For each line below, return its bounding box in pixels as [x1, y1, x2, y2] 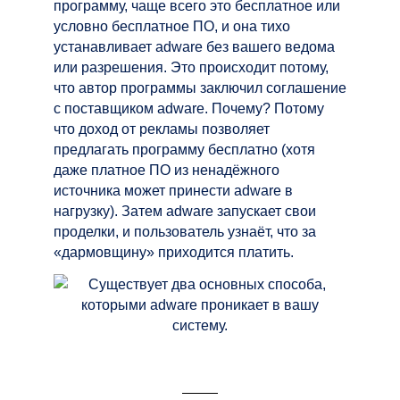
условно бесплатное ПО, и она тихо [54, 18, 290, 34]
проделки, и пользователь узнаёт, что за [54, 223, 316, 239]
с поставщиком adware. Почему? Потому [54, 100, 324, 116]
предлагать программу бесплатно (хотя [54, 141, 315, 157]
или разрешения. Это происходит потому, [54, 59, 329, 75]
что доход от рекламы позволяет [54, 121, 270, 137]
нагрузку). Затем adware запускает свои [54, 203, 316, 219]
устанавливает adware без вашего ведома [54, 38, 335, 54]
